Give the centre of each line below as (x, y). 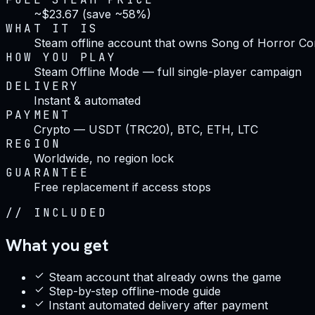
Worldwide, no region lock (104, 158)
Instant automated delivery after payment (158, 305)
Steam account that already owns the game (165, 277)
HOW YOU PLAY (62, 57)
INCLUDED (71, 212)
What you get (57, 245)
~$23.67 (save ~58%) (92, 14)
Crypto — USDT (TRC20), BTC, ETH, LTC (146, 129)
